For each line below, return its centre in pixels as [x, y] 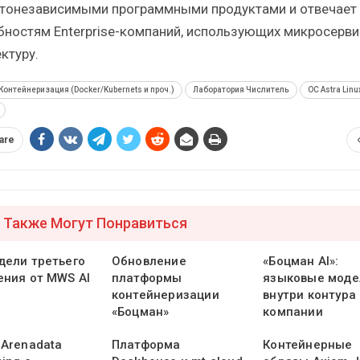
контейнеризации [165, 295]
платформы [147, 278]
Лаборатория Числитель [241, 89]
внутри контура [309, 295]
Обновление [149, 262]
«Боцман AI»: [301, 262]
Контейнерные [308, 345]
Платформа [146, 345]
